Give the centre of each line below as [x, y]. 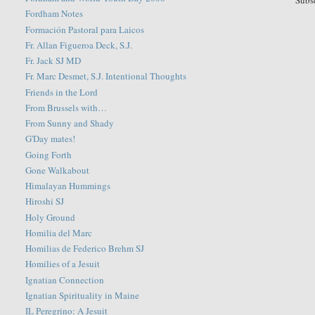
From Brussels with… [66, 107]
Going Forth [49, 154]
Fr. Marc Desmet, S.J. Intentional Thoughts [106, 76]
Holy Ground [51, 217]
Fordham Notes [54, 14]
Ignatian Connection [65, 279]
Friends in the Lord [62, 92]
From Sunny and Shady [70, 123]
